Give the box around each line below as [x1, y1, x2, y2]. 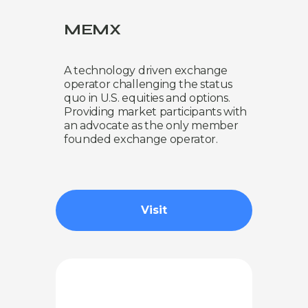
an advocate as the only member [64, 118, 239, 132]
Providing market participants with [64, 104, 247, 118]
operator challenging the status [64, 77, 233, 91]
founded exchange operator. [64, 132, 218, 146]
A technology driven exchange [64, 63, 228, 77]
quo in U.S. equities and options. [64, 91, 230, 104]
